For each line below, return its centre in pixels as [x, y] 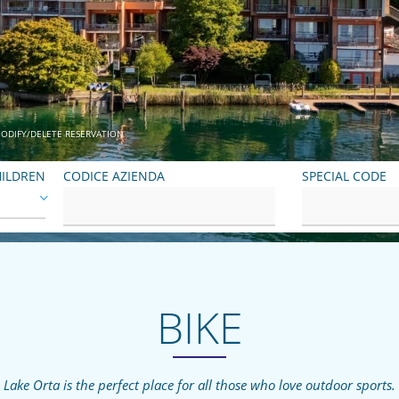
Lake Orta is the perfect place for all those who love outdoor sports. [199, 384]
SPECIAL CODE [344, 175]
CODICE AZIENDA [114, 175]
